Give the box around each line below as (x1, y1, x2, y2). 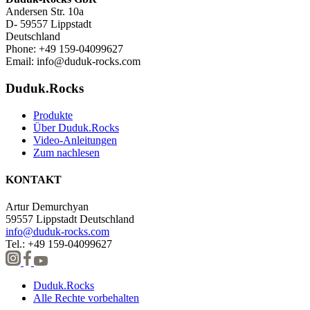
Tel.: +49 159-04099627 (6, 238, 112, 250)
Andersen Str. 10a (6, 6, 84, 18)
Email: (6, 55, 37, 68)
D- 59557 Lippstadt (6, 18, 91, 30)
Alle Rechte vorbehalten (33, 292, 139, 304)
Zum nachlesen (33, 146, 100, 158)
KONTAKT (6, 174, 62, 186)
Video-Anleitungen (33, 134, 117, 146)
